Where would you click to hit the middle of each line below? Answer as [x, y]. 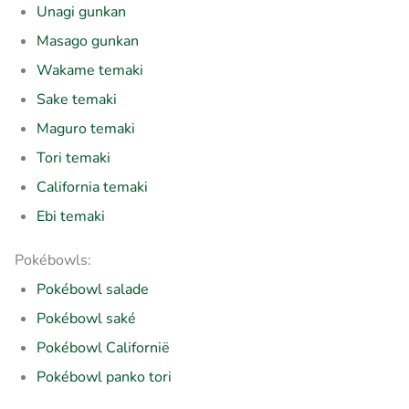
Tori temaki [73, 157]
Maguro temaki [86, 128]
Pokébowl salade [93, 289]
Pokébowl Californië [103, 347]
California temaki [92, 187]
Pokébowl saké [86, 318]
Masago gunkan [88, 41]
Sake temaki [77, 99]
